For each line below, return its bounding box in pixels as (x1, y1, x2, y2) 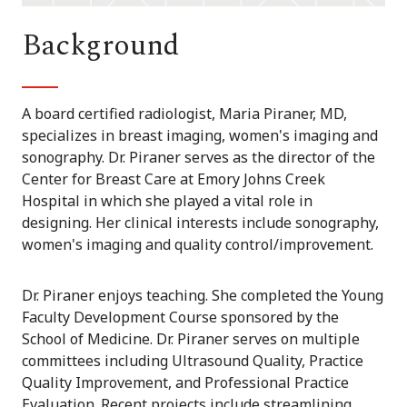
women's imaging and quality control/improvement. (22, 234, 373, 255)
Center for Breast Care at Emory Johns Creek (22, 169, 325, 190)
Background (22, 24, 180, 69)
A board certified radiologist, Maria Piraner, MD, (22, 104, 347, 124)
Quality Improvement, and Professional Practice (22, 372, 349, 393)
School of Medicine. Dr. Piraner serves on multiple (22, 329, 360, 350)
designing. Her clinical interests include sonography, (22, 213, 379, 233)
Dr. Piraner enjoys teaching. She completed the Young (22, 285, 383, 306)
